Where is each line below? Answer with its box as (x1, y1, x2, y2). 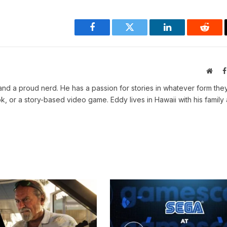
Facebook (91, 30, 127, 40)
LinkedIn (166, 30, 200, 40)
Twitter (129, 30, 156, 40)
